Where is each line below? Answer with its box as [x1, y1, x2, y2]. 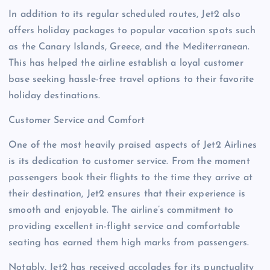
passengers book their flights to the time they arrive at [8, 172, 253, 183]
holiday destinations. [8, 90, 101, 101]
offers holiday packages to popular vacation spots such [8, 25, 256, 36]
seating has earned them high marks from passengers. [8, 237, 250, 248]
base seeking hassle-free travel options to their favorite [8, 74, 254, 84]
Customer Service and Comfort [8, 115, 145, 125]
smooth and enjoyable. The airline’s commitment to [8, 205, 233, 215]
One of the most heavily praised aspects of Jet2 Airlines [8, 140, 257, 150]
